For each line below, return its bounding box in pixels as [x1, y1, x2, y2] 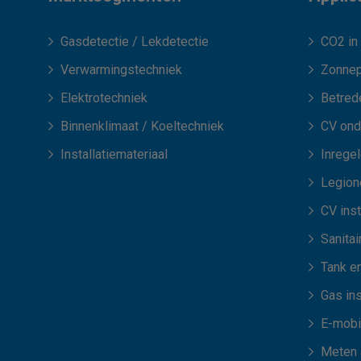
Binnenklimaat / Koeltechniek [60, 118, 224, 135]
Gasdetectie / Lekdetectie [60, 34, 209, 50]
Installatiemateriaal [60, 147, 168, 163]
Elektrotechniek [60, 90, 147, 106]
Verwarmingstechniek [60, 62, 182, 78]
